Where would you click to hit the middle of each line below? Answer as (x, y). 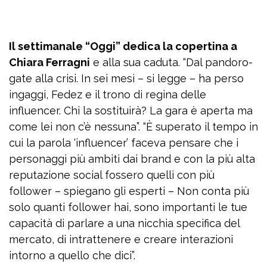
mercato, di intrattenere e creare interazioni (121, 240)
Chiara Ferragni (49, 63)
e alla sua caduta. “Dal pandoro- (171, 63)
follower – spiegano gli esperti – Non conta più (129, 191)
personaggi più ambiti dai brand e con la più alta (132, 159)
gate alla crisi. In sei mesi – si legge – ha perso (126, 79)
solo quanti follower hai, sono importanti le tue (128, 207)
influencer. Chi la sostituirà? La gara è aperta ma (131, 111)
